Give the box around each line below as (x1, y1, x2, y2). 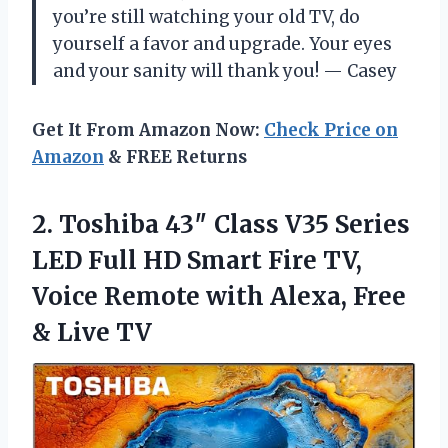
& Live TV (32, 316, 152, 348)
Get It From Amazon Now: (32, 118, 264, 141)
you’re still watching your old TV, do (53, 5, 360, 28)
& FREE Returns (104, 145, 247, 168)
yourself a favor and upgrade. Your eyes (53, 32, 392, 55)
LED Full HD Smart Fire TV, (32, 244, 362, 276)
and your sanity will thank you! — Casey (53, 59, 397, 82)
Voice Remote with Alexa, (32, 280, 353, 312)
